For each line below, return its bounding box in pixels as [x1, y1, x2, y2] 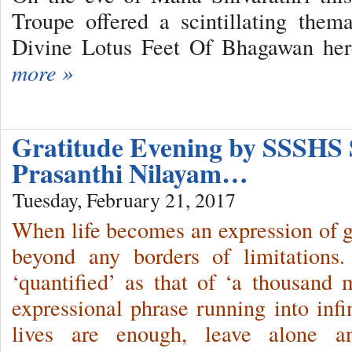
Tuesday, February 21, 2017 [13, 185, 236, 213]
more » [12, 57, 73, 87]
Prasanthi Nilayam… [12, 152, 248, 192]
